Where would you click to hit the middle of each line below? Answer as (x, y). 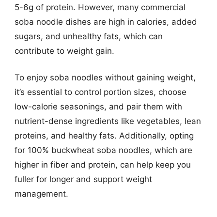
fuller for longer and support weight (83, 179)
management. (41, 194)
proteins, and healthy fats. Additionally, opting (104, 136)
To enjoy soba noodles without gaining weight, (105, 77)
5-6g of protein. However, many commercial (100, 7)
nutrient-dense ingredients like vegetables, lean (108, 121)
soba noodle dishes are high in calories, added (106, 22)
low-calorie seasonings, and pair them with (98, 107)
